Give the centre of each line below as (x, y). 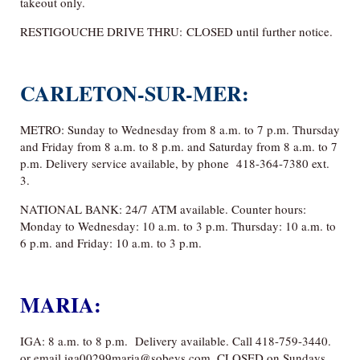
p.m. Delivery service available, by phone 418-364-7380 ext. (175, 164)
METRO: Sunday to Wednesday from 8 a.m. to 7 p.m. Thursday (180, 130)
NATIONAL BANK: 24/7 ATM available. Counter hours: (163, 209)
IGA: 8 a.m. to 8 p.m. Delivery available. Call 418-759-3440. (176, 340)
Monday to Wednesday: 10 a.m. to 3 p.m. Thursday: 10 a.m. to (178, 226)
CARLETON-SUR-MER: (135, 94)
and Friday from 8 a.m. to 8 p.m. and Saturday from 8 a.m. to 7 (179, 147)
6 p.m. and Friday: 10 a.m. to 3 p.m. (111, 243)
